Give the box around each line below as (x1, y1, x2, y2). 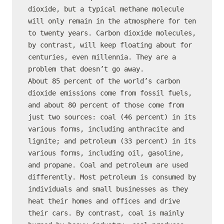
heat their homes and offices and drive (28, 197, 180, 205)
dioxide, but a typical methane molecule (28, 5, 184, 13)
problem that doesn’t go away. (28, 65, 144, 73)
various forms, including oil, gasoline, (28, 149, 184, 157)
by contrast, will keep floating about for (28, 41, 192, 49)
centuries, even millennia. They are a (28, 53, 176, 61)
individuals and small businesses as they (28, 185, 188, 193)
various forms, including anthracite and (28, 125, 184, 133)
